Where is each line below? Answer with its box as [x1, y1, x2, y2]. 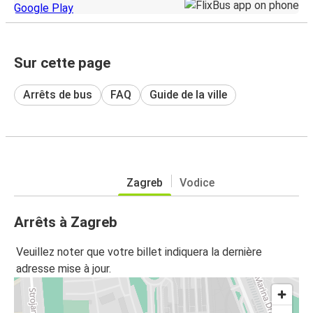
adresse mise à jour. [16, 262, 111, 276]
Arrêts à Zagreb [14, 213, 117, 231]
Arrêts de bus [23, 87, 92, 101]
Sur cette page [14, 54, 110, 71]
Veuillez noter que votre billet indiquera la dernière [16, 245, 262, 259]
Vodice [180, 175, 214, 189]
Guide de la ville [150, 87, 227, 101]
